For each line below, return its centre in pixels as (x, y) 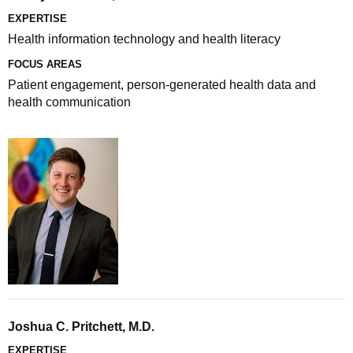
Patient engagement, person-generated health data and (162, 85)
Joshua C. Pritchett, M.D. (81, 327)
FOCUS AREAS (45, 64)
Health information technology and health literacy (144, 39)
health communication (69, 102)
